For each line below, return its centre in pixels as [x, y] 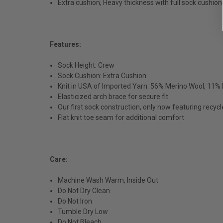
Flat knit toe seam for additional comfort [121, 117]
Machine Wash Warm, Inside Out [108, 180]
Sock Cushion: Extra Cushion [102, 75]
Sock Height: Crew [86, 65]
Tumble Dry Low [83, 211]
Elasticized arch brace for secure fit [113, 96]
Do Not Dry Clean [84, 190]
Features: [65, 44]
